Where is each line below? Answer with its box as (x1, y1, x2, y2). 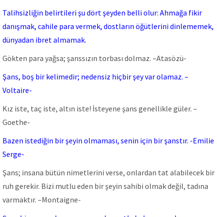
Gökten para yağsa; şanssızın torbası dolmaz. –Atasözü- (2, 53, 186, 63)
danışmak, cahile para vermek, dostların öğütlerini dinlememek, (2, 21, 214, 31)
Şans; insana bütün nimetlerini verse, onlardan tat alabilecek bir (2, 168, 215, 177)
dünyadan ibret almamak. (2, 35, 86, 45)
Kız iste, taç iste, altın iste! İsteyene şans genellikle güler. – (2, 104, 197, 113)
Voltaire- (2, 85, 32, 95)
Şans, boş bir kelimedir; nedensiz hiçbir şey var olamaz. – (2, 72, 188, 81)
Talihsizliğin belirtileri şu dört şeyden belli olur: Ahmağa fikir (2, 8, 202, 17)
